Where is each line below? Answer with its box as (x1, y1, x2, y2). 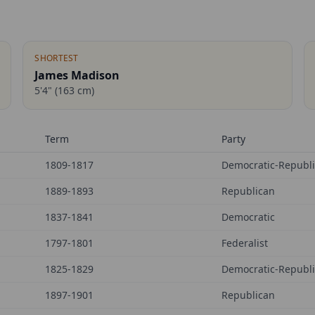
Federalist (221, 236, 268, 250)
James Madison (34, 67, 120, 83)
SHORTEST (34, 52, 79, 64)
